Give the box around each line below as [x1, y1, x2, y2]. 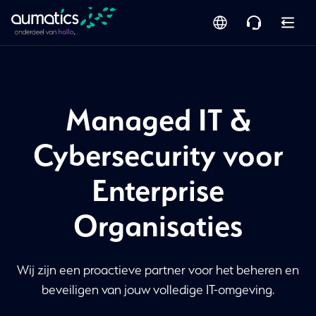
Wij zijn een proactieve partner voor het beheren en [17, 262, 299, 277]
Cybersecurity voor [32, 137, 284, 174]
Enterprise [92, 172, 224, 209]
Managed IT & [65, 102, 251, 138]
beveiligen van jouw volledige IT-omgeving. [42, 282, 274, 297]
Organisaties [73, 207, 243, 244]
